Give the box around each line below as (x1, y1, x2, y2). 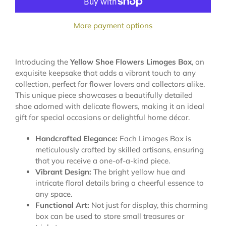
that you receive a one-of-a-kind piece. (35, 156, 170, 165)
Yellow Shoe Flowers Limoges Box (70, 57, 192, 67)
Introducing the (15, 57, 70, 67)
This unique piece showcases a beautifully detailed (15, 90, 193, 100)
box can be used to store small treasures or (35, 211, 184, 221)
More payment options (74, 21, 152, 30)
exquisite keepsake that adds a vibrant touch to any (15, 68, 196, 78)
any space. (35, 189, 72, 199)
